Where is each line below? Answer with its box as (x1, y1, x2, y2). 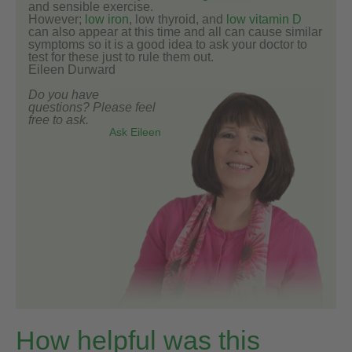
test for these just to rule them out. (28, 49, 214, 64)
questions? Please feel (28, 100, 156, 114)
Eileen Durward (28, 62, 115, 76)
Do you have (28, 87, 99, 101)
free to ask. (28, 112, 89, 126)
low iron (85, 12, 129, 26)
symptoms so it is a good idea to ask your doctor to (28, 37, 307, 51)
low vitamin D (226, 12, 302, 26)
